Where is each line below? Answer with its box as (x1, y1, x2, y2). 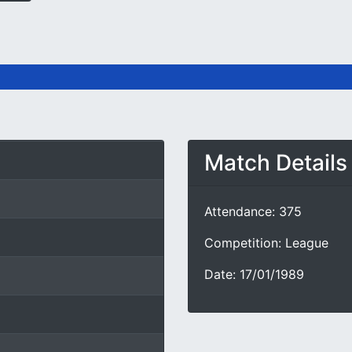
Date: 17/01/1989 (204, 266, 304, 282)
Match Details (204, 149, 347, 176)
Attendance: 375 (204, 203, 302, 219)
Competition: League (204, 235, 328, 251)
